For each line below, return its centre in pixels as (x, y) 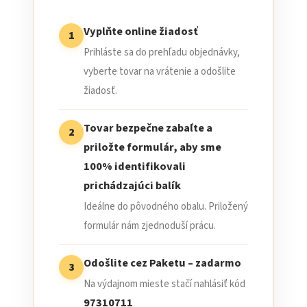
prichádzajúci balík (132, 186)
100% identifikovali (135, 167)
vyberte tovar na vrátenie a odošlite (160, 72)
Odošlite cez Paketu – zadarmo (162, 263)
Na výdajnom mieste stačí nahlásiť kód (164, 284)
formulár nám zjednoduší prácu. (150, 226)
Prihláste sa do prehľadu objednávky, (162, 52)
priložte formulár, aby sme (152, 147)
